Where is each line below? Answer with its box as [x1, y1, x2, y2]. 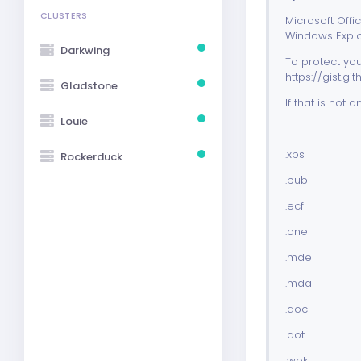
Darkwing [60, 42, 110, 58]
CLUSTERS [40, 10, 88, 22]
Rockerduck [60, 148, 122, 164]
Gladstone [60, 77, 118, 93]
